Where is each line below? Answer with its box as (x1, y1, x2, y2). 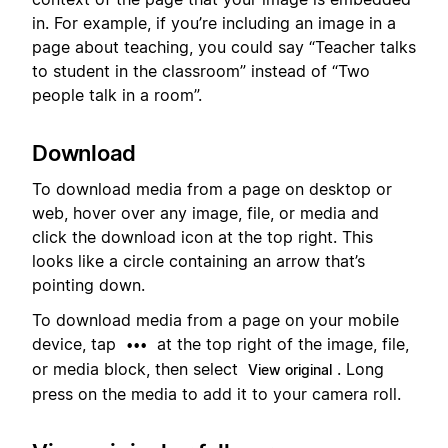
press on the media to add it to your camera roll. (32, 383, 401, 404)
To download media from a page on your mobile (32, 309, 399, 330)
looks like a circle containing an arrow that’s (32, 251, 365, 272)
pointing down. (32, 275, 145, 296)
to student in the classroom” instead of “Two (32, 61, 370, 82)
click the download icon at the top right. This (32, 227, 373, 248)
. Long (337, 358, 384, 379)
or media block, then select (32, 358, 243, 379)
